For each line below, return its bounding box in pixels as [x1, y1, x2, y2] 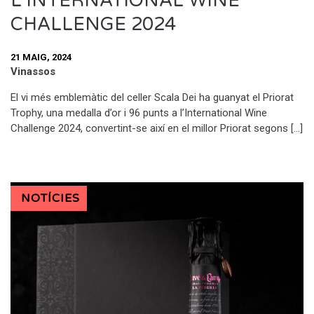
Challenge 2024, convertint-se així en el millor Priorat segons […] [11, 122, 303, 135]
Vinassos [11, 65, 55, 78]
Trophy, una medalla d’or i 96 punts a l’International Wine [11, 107, 267, 120]
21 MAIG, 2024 [11, 51, 71, 62]
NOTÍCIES [21, 191, 80, 206]
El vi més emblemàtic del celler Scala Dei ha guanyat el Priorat [11, 91, 294, 104]
